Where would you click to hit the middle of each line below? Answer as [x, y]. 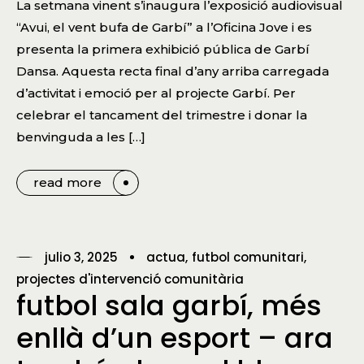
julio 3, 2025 [81, 257]
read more [67, 183]
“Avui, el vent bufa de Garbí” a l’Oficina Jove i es [164, 28]
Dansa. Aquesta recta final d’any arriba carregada [173, 71]
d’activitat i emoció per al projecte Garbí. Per [156, 93]
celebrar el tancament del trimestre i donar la [162, 115]
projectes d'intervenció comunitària [130, 279]
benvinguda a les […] [81, 137]
